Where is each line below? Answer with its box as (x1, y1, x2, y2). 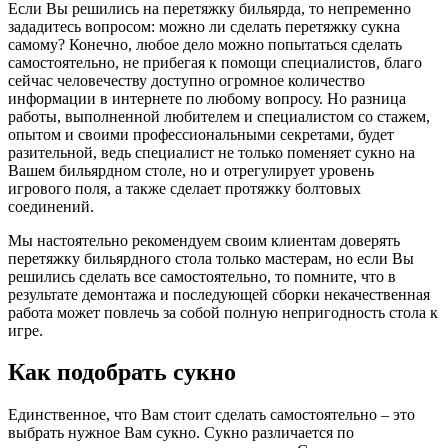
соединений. (8, 197, 94, 215)
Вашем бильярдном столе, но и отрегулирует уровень (8, 161, 374, 179)
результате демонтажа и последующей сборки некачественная (8, 285, 430, 303)
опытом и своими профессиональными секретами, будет (8, 125, 394, 143)
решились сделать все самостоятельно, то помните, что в (8, 267, 396, 285)
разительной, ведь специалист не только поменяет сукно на (8, 143, 415, 161)
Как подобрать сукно (8, 359, 236, 386)
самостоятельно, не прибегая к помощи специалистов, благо (8, 53, 422, 71)
